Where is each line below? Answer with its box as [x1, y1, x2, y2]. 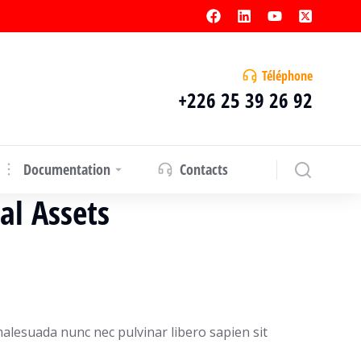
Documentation [23, 159, 111, 179]
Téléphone [262, 67, 313, 85]
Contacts [179, 159, 228, 179]
